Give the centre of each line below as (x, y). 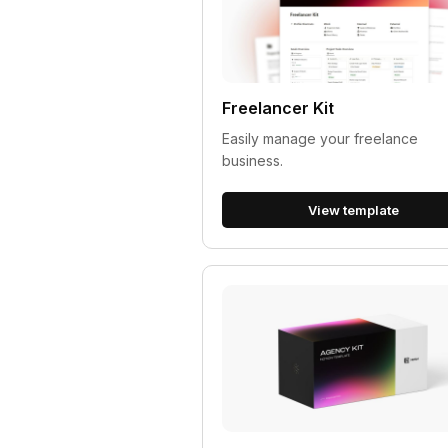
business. (253, 161)
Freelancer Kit (278, 108)
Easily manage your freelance (320, 139)
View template (353, 210)
